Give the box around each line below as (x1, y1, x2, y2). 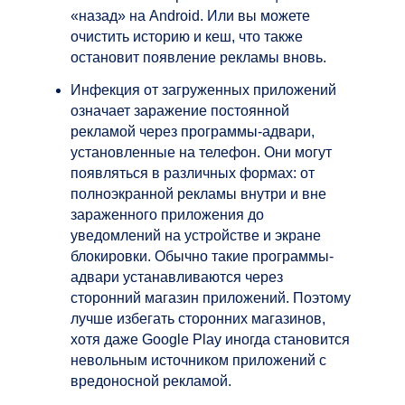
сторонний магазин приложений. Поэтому (71, 289, 351, 306)
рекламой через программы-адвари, (71, 123, 315, 139)
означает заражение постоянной (71, 102, 289, 118)
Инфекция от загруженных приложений (71, 81, 336, 98)
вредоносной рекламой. (71, 372, 231, 389)
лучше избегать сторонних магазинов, (71, 310, 325, 326)
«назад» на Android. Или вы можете (71, 7, 310, 24)
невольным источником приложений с (71, 352, 326, 368)
